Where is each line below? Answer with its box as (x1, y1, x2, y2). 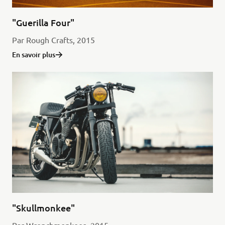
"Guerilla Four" (12, 17, 74, 29)
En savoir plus (12, 50, 55, 60)
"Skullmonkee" (12, 202, 75, 214)
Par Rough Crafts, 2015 (12, 35, 95, 45)
